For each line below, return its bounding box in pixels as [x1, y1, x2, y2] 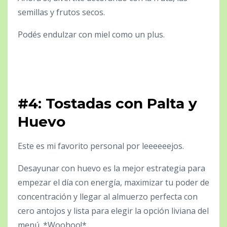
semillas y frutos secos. [18, 6, 105, 18]
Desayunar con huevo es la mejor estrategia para [18, 162, 205, 174]
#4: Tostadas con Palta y [18, 94, 197, 112]
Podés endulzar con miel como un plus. [18, 28, 165, 40]
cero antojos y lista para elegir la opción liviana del [18, 205, 209, 216]
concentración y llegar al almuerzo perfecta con [18, 191, 198, 202]
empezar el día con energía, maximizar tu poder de [18, 176, 209, 188]
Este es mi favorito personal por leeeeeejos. [18, 140, 184, 152]
